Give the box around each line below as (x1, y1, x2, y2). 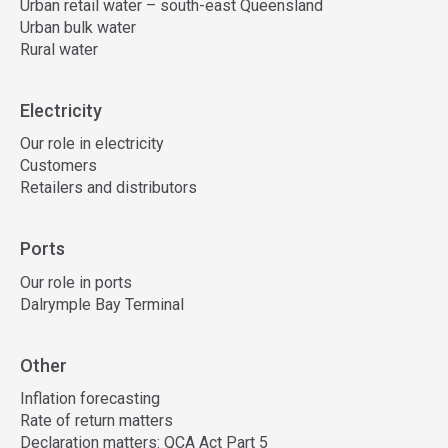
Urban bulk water (20, 17, 136, 37)
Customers (20, 156, 97, 175)
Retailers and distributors (20, 178, 197, 197)
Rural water (20, 39, 98, 59)
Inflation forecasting (20, 389, 160, 408)
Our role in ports (20, 272, 132, 292)
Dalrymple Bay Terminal (20, 294, 184, 314)
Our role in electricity (20, 134, 164, 153)
